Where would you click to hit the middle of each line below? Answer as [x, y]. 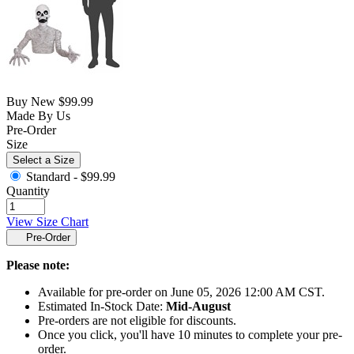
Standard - [53, 177]
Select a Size [43, 160]
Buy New [31, 102]
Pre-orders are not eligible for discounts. [137, 321]
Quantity [28, 191]
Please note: [38, 265]
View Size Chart [47, 222]
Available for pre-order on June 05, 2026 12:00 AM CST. [181, 292]
